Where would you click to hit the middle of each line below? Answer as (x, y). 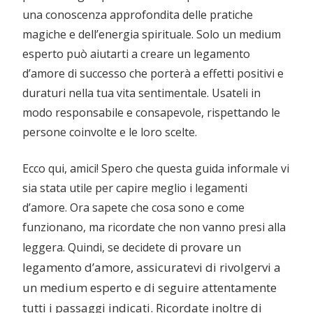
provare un (211, 247)
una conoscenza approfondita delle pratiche (138, 15)
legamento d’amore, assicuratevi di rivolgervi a (152, 268)
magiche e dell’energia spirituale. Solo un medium (152, 35)
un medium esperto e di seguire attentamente (150, 288)
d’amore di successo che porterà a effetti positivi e (153, 74)
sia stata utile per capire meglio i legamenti (135, 188)
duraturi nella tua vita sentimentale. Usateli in (141, 93)
